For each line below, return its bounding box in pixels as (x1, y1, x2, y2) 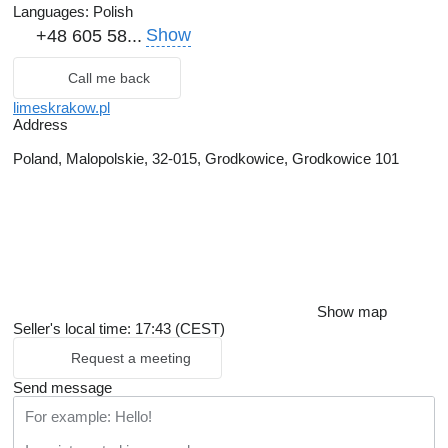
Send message (13, 378, 112, 396)
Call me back (68, 69, 150, 86)
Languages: (13, 2, 89, 20)
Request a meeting (71, 349, 191, 366)
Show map (317, 302, 387, 320)
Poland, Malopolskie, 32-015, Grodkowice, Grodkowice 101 (13, 149, 399, 167)
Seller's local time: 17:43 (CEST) (13, 319, 225, 337)
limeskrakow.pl (13, 98, 110, 116)
